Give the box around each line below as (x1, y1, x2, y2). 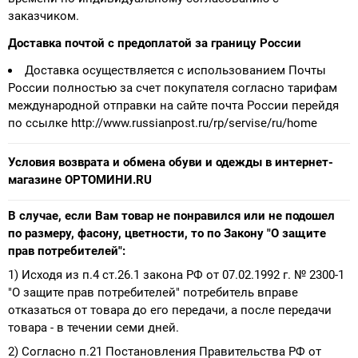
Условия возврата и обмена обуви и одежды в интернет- (8, 154, 333, 169)
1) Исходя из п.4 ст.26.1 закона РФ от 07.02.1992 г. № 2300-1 (8, 267, 344, 282)
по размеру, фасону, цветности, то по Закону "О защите (8, 225, 326, 241)
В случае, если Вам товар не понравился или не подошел (8, 208, 335, 223)
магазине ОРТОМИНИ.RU (8, 172, 152, 187)
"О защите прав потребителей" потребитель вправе (8, 284, 298, 300)
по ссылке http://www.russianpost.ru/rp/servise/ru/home (8, 115, 317, 130)
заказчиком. (8, 8, 79, 23)
